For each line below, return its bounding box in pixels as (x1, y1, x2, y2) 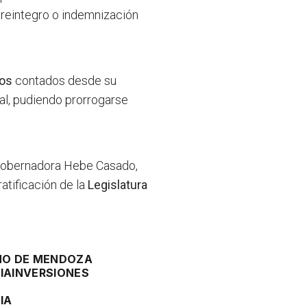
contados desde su (15, 73, 117, 88)
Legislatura (88, 177, 148, 193)
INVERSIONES (12, 266, 89, 280)
